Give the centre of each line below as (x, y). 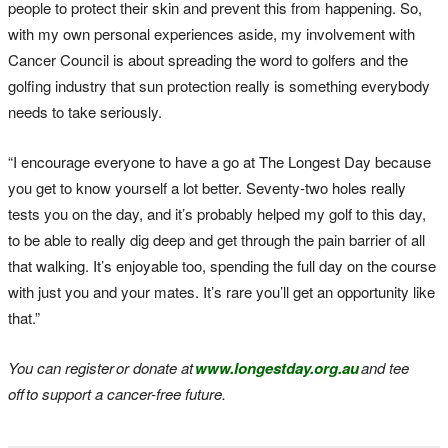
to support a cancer (87, 393)
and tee (384, 367)
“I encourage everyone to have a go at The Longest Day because (219, 161)
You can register (61, 367)
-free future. (188, 393)
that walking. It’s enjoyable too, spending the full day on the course (222, 265)
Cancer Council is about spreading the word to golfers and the (208, 59)
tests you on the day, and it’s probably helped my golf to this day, (217, 213)
